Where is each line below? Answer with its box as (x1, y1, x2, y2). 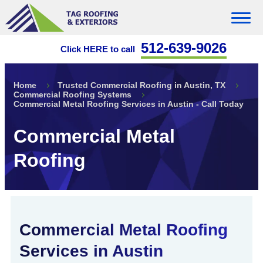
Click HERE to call (60, 43, 135, 54)
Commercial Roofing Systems (14, 90, 131, 99)
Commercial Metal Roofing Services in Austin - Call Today (14, 99, 244, 109)
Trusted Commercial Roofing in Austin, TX (58, 80, 225, 90)
